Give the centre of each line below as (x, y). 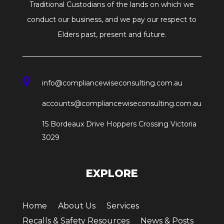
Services (122, 205)
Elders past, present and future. (112, 35)
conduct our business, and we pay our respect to (112, 20)
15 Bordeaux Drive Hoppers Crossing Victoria (119, 124)
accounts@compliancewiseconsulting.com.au (122, 104)
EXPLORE (112, 173)
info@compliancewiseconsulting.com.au (112, 83)
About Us (76, 205)
